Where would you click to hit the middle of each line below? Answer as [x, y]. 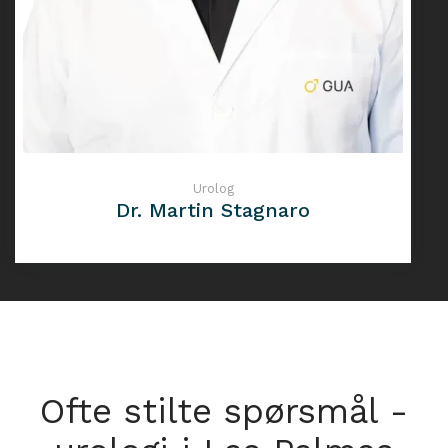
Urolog [213, 188]
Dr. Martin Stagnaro [213, 209]
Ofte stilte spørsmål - [224, 410]
